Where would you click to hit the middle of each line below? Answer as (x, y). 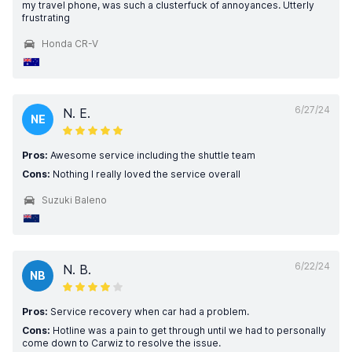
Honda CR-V (70, 44)
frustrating (46, 18)
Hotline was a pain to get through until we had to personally (188, 330)
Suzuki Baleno (74, 200)
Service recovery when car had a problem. (148, 312)
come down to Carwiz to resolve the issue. (121, 343)
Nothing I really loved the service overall (145, 174)
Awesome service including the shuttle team (152, 155)
